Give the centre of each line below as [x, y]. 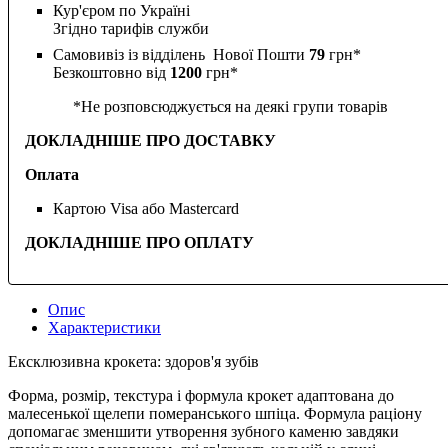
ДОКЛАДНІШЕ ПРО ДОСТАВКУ [150, 140]
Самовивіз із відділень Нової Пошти [181, 54]
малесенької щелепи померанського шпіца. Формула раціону [215, 413]
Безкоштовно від [111, 72]
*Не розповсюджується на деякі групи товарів [206, 106]
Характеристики [104, 327]
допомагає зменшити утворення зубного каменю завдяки [203, 431]
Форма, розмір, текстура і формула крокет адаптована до [201, 395]
